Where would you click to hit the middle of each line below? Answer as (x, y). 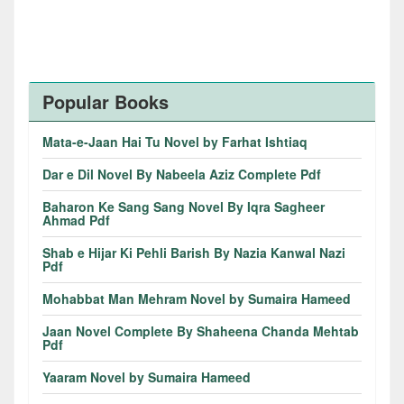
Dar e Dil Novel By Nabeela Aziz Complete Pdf (182, 174)
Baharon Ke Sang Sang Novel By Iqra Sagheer (184, 206)
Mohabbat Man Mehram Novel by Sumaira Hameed (197, 298)
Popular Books (106, 101)
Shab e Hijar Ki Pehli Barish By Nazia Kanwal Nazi (194, 252)
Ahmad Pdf (76, 220)
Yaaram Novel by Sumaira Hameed (147, 376)
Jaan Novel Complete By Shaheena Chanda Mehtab (201, 331)
